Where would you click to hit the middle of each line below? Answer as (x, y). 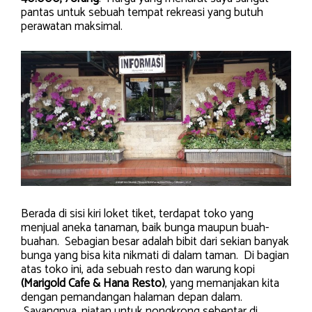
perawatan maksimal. (72, 26)
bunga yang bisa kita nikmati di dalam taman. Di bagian (155, 256)
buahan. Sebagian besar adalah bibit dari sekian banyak (155, 242)
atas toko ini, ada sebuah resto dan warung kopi (138, 270)
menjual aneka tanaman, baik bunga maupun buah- (145, 228)
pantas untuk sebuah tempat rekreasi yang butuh (142, 12)
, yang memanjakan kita (222, 283)
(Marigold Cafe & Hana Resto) (93, 283)
